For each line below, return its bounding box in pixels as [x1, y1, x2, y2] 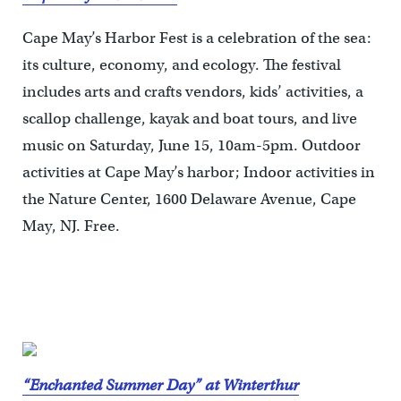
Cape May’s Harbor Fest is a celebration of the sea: [21, 29, 371, 48]
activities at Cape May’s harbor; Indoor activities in [21, 163, 375, 183]
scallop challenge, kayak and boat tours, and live [21, 109, 357, 129]
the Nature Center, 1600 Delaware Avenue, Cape [21, 190, 356, 209]
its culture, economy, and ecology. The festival [21, 55, 341, 75]
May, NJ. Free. [21, 217, 120, 236]
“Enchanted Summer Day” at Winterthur [21, 376, 299, 396]
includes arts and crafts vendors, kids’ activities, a [21, 82, 363, 102]
